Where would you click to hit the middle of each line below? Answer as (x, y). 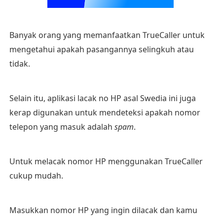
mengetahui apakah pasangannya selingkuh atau (101, 49)
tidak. (19, 64)
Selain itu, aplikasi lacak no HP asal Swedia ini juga (102, 98)
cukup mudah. (36, 176)
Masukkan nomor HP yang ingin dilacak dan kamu (103, 210)
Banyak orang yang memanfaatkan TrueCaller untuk (107, 35)
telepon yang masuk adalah (62, 127)
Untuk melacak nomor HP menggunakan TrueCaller (106, 161)
